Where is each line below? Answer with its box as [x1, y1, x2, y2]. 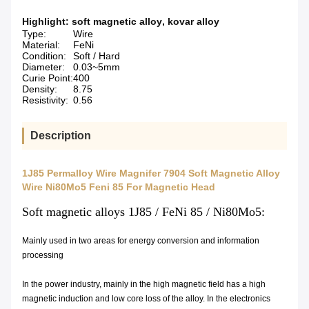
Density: [22, 83, 57, 95]
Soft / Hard [73, 50, 120, 62]
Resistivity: [22, 94, 68, 106]
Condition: [22, 50, 66, 62]
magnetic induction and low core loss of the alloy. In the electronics [22, 294, 270, 304]
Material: [22, 39, 60, 51]
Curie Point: [22, 72, 73, 84]
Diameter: [22, 61, 65, 73]
